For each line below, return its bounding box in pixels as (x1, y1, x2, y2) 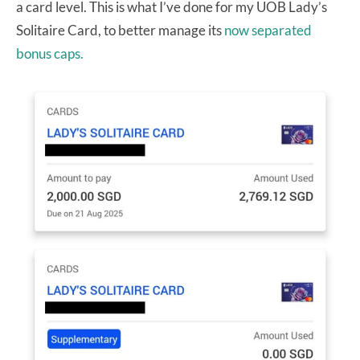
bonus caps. (16, 45, 84, 63)
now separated (224, 22, 312, 39)
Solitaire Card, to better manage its (16, 22, 224, 39)
